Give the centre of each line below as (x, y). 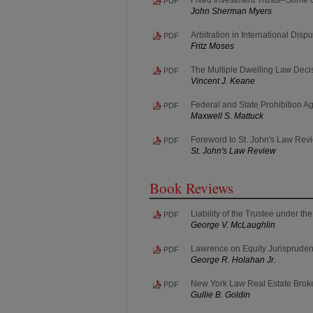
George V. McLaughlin (233, 225)
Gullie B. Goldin (220, 294)
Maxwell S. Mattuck (227, 116)
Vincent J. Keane (223, 81)
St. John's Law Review (233, 151)
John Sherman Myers (231, 11)
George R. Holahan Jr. (233, 260)
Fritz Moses (212, 46)
